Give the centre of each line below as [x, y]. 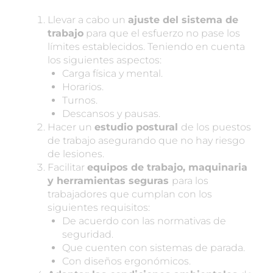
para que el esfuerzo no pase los [162, 33]
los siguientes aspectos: [105, 60]
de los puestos [216, 127]
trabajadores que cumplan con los [130, 194]
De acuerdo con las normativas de [144, 221]
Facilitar [67, 167]
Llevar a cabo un [88, 19]
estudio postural [138, 127]
